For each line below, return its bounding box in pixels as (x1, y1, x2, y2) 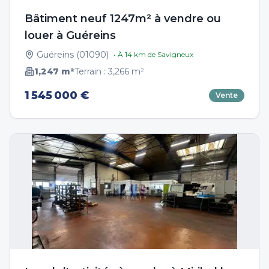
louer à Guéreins (25, 29, 116, 42)
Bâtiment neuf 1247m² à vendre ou (25, 12, 221, 25)
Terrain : (74, 66, 108, 77)
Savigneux (157, 50, 193, 59)
